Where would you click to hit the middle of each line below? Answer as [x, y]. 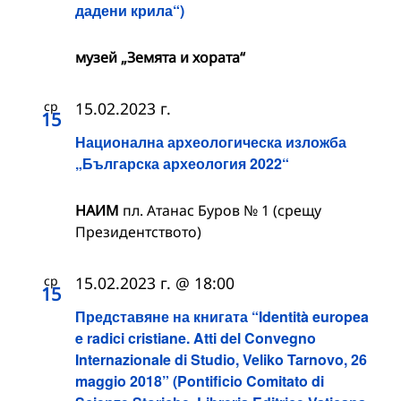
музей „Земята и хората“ [160, 57]
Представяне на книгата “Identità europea [222, 317]
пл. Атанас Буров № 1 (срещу [222, 211]
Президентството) [138, 232]
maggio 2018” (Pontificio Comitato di [200, 381]
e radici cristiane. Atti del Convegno [196, 338]
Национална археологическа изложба [211, 142]
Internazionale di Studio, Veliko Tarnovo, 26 [221, 360]
